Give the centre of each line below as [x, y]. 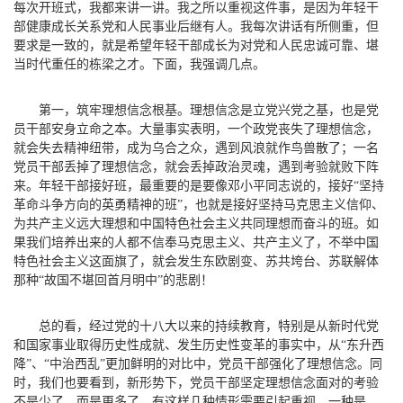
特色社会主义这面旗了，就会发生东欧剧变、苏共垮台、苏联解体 [196, 261]
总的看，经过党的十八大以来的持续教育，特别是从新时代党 [209, 326]
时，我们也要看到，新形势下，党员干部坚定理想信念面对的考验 [196, 382]
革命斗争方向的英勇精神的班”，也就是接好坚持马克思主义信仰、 [199, 204]
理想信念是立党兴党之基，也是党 [284, 110]
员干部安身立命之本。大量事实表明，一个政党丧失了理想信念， [196, 129]
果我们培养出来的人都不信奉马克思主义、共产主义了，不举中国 [196, 242]
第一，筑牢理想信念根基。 [114, 110]
